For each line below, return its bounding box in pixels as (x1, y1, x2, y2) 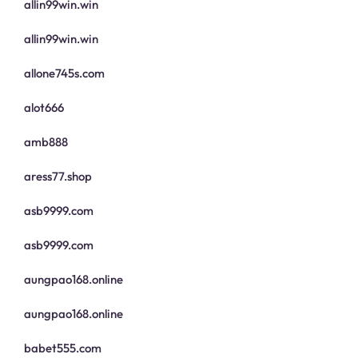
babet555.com (24, 340, 101, 356)
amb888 (24, 134, 68, 150)
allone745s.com (24, 66, 105, 82)
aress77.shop (24, 169, 92, 185)
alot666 (24, 100, 64, 116)
